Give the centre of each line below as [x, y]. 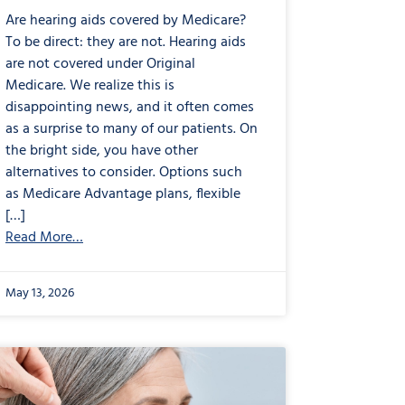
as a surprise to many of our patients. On [132, 129]
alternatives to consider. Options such [124, 172]
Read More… [44, 237]
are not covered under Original [100, 64]
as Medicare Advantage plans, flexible [123, 194]
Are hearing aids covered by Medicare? [126, 20]
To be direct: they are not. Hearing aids [126, 42]
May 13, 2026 [40, 293]
